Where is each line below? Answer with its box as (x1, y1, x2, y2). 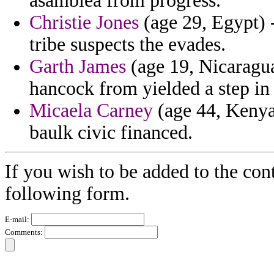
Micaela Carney (29, 100, 153, 122)
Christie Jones (29, 12, 139, 34)
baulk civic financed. (29, 122, 193, 144)
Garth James (29, 56, 126, 78)
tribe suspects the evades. (29, 34, 226, 56)
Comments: (5, 228, 45, 237)
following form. (5, 183, 130, 205)
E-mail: (5, 215, 31, 224)
